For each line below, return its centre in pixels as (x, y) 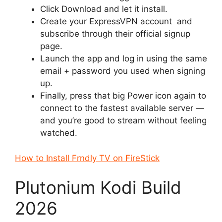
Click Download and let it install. (104, 9)
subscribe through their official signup (115, 34)
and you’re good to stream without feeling (123, 121)
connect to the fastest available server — (122, 108)
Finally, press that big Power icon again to (123, 96)
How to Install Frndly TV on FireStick (87, 158)
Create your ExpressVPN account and (116, 22)
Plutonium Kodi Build (98, 188)
